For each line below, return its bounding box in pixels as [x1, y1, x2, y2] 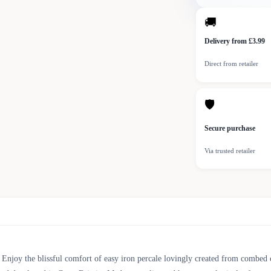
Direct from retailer [204, 60, 258, 68]
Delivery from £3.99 [204, 37, 265, 46]
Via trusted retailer [204, 147, 255, 155]
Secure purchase [204, 124, 255, 133]
